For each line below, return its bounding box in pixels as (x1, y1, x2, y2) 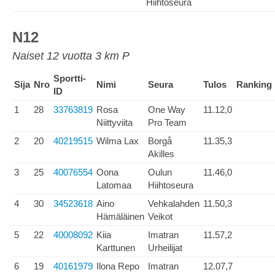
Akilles (148, 149, 174, 159)
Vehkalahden (148, 198, 199, 209)
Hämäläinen (96, 211, 144, 222)
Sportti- (53, 73, 86, 83)
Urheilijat (148, 242, 182, 253)
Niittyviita (96, 117, 133, 128)
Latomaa (96, 180, 131, 190)
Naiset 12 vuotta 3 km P (12, 50, 130, 62)
